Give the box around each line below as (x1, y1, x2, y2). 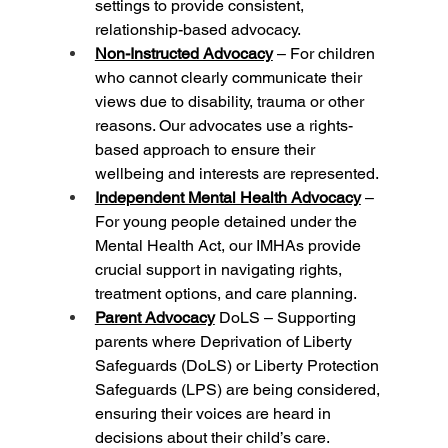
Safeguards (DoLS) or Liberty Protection (94, 356, 383, 376)
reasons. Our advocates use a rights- (94, 116, 353, 136)
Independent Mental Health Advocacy (94, 188, 361, 208)
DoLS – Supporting (214, 308, 360, 328)
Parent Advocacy (94, 308, 215, 328)
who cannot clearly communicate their (94, 68, 366, 88)
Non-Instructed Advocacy (94, 44, 273, 64)
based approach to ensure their (94, 140, 319, 160)
